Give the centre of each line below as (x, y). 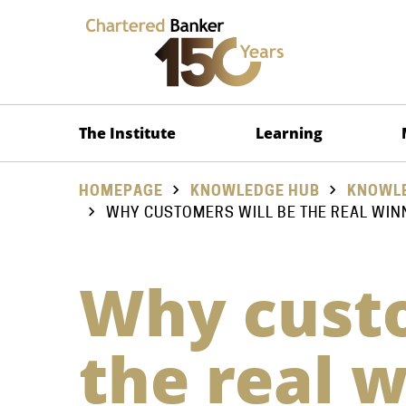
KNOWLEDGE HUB (255, 190)
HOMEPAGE (121, 190)
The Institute (127, 133)
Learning (289, 133)
